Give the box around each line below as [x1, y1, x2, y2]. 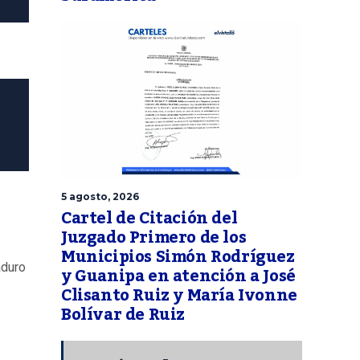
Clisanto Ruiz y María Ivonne [61, 280, 297, 313]
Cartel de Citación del [61, 202, 238, 235]
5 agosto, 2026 [61, 190, 139, 203]
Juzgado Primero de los [61, 222, 247, 255]
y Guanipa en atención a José [61, 260, 296, 293]
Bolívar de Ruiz [61, 299, 185, 332]
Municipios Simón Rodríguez [61, 241, 295, 274]
